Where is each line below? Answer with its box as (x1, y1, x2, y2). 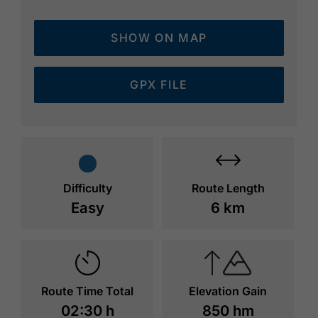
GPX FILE (130, 77, 188, 92)
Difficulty (62, 181, 112, 196)
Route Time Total (41, 284, 134, 299)
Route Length (191, 181, 265, 196)
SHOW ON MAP (111, 31, 207, 45)
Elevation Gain (189, 284, 267, 299)
